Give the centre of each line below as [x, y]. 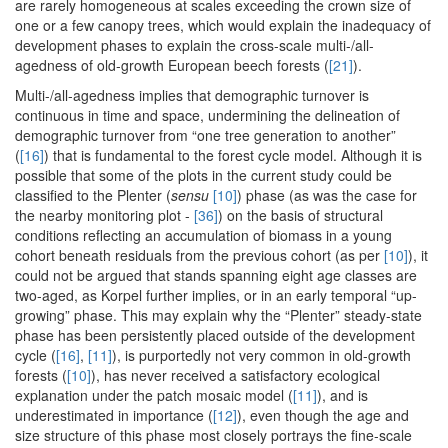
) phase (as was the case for [327, 195]
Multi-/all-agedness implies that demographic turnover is [192, 95]
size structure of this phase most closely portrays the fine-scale [213, 435]
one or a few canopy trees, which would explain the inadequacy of [223, 25]
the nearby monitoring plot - [104, 215]
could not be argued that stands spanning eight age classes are [216, 275]
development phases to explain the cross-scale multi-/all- [194, 45]
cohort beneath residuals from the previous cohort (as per [199, 255]
